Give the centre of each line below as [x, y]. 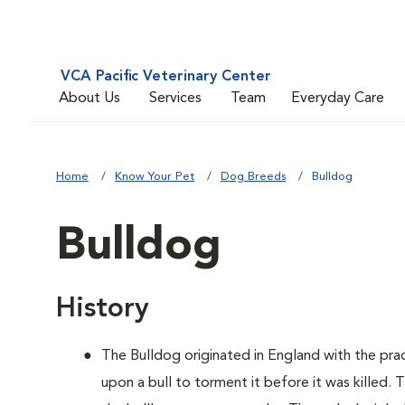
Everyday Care [338, 98]
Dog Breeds [253, 177]
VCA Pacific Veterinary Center [166, 77]
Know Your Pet [155, 177]
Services [175, 98]
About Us [89, 98]
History [103, 309]
